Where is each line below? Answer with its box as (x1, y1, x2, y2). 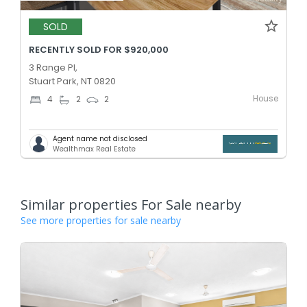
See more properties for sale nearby (21, 213, 181, 227)
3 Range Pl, (29, 60, 77, 74)
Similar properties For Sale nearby (21, 195, 241, 214)
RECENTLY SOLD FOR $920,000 (29, 42, 169, 56)
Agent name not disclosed (53, 133, 147, 144)
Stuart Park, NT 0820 (29, 74, 116, 88)
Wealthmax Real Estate (53, 143, 136, 154)
